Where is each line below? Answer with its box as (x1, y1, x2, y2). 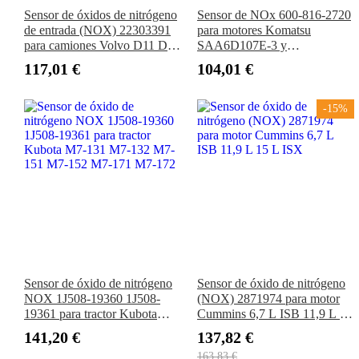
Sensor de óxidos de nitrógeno (24, 8, 177, 22)
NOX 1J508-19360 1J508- (24, 292, 160, 306)
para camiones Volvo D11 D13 (24, 38, 180, 53)
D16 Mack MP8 (24, 54, 107, 68)
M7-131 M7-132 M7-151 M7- (24, 322, 178, 337)
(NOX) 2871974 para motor (197, 292, 340, 306)
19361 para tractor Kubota (24, 307, 157, 321)
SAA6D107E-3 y (197, 38, 287, 53)
